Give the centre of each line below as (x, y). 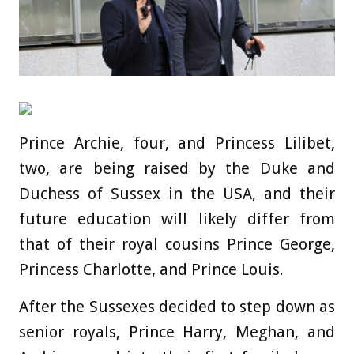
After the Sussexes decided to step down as (177, 307)
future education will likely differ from (177, 219)
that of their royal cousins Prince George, (177, 245)
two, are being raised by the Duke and (177, 169)
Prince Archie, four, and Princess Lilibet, (177, 143)
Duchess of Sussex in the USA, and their (177, 194)
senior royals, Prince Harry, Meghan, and (177, 332)
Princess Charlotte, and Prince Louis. (151, 270)
